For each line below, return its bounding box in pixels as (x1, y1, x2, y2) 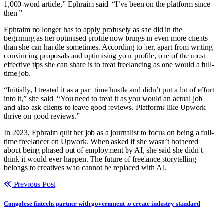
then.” (4, 9, 22, 18)
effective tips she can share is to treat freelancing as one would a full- (4, 60, 214, 69)
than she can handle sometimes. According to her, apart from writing (4, 43, 213, 52)
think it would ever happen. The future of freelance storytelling (4, 155, 196, 163)
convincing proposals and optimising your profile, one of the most (4, 52, 205, 60)
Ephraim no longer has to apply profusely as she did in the (4, 25, 182, 34)
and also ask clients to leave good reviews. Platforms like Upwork (4, 103, 206, 112)
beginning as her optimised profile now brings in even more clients (4, 34, 208, 43)
